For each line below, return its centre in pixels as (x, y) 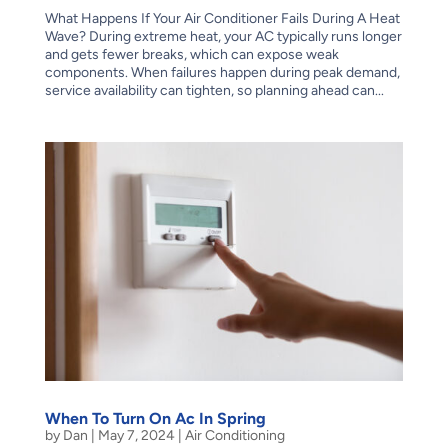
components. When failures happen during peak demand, (222, 72)
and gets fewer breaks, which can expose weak (191, 54)
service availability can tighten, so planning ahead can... (214, 90)
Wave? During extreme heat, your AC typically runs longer (223, 36)
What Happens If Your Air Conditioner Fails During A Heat (222, 18)
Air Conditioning (234, 435)
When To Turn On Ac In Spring (155, 418)
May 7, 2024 (136, 435)
